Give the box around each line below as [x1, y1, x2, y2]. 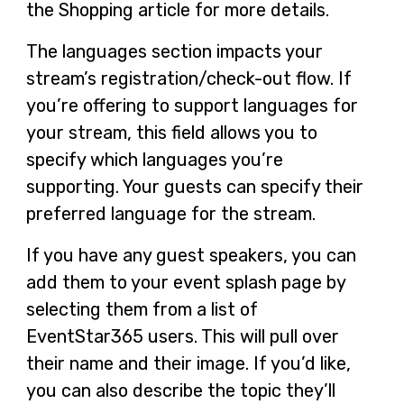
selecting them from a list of [25, 298, 258, 320]
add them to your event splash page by [25, 271, 345, 293]
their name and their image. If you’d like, [25, 352, 351, 374]
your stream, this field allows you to [25, 121, 317, 143]
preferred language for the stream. [25, 202, 316, 225]
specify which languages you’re [25, 148, 283, 170]
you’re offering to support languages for [25, 94, 358, 116]
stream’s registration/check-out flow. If [25, 67, 352, 89]
